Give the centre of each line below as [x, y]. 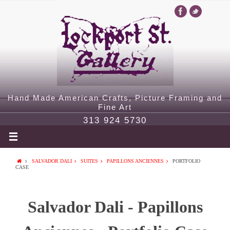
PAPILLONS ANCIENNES [135, 161]
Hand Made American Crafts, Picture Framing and [115, 98]
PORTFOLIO [187, 161]
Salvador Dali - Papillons [115, 207]
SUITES [89, 161]
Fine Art [115, 107]
